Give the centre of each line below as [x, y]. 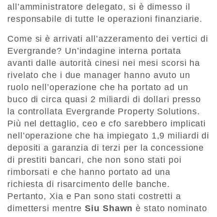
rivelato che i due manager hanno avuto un [99, 75]
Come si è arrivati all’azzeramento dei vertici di [108, 39]
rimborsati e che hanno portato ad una [89, 172]
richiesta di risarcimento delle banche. [89, 184]
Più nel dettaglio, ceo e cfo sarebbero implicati [107, 124]
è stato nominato [170, 209]
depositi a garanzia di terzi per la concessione [106, 148]
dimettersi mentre [46, 209]
